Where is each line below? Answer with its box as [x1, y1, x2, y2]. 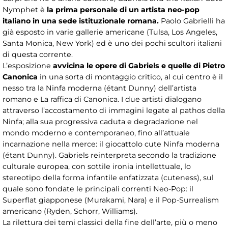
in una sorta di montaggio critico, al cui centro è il [38, 72, 223, 81]
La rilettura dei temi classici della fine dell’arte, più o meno [3, 217, 217, 227]
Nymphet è [3, 5, 47, 14]
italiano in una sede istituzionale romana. [3, 16, 161, 25]
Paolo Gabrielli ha [161, 16, 225, 25]
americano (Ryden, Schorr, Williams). [3, 206, 137, 216]
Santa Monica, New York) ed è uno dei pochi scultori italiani [3, 38, 222, 48]
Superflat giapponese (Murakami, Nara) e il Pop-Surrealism [3, 195, 219, 205]
